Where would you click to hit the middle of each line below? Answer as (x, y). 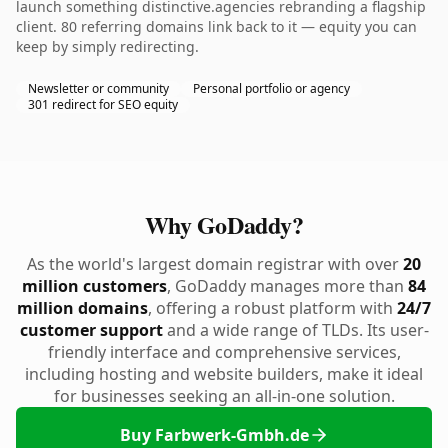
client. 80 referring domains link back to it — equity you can (216, 26)
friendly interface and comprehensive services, (224, 352)
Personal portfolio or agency (271, 88)
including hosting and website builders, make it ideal (224, 374)
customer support (91, 330)
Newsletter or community (98, 88)
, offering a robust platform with (272, 308)
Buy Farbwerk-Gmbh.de (214, 435)
